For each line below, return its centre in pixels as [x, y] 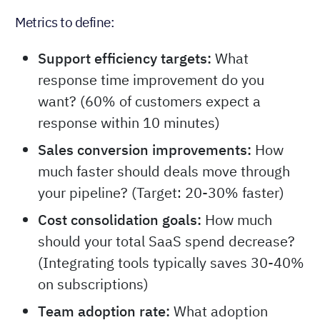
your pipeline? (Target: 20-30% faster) [161, 193]
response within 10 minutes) [129, 123]
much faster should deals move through [164, 171]
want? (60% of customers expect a [149, 101]
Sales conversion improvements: [145, 150]
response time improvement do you [151, 80]
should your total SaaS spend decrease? [166, 241]
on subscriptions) [93, 284]
